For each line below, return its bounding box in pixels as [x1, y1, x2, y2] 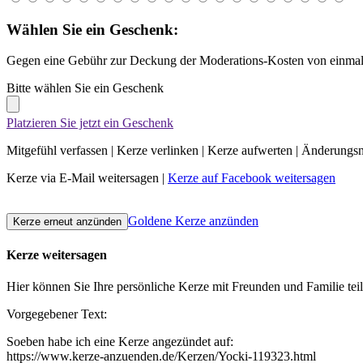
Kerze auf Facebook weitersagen [168, 171, 335, 186]
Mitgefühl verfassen [6, 143, 108, 158]
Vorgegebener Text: [6, 307, 107, 322]
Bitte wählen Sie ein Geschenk [6, 81, 164, 96]
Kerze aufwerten [207, 143, 293, 158]
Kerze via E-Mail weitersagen [6, 171, 159, 186]
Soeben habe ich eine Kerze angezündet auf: [6, 335, 233, 349]
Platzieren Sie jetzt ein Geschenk [6, 116, 173, 130]
